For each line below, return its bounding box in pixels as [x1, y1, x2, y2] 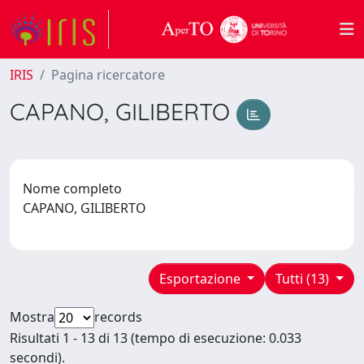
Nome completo [23, 179, 122, 197]
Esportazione [158, 269, 244, 288]
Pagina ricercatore [51, 66, 165, 84]
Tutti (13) [275, 269, 333, 288]
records [94, 307, 142, 326]
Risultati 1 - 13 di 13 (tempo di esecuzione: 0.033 [10, 328, 301, 347]
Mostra [10, 307, 54, 326]
